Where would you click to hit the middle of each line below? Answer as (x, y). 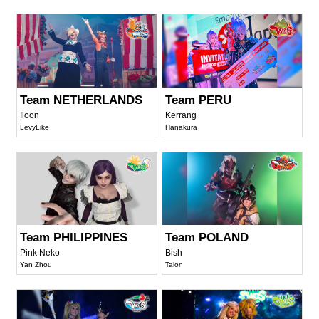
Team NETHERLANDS (82, 100)
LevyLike (35, 127)
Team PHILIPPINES (74, 238)
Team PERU (199, 100)
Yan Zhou (36, 265)
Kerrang (181, 115)
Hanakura (182, 127)
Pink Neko (40, 253)
